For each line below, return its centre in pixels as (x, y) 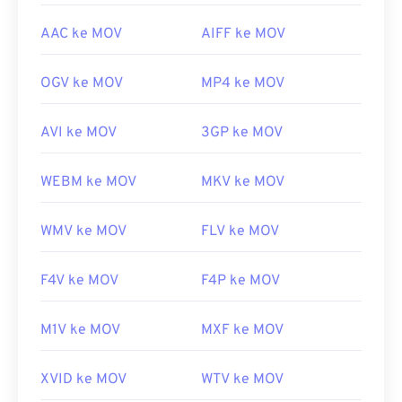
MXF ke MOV (242, 331)
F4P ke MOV (240, 281)
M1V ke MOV (80, 331)
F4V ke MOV (79, 281)
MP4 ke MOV (243, 84)
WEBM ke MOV (88, 183)
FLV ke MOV (240, 232)
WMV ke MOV (83, 232)
